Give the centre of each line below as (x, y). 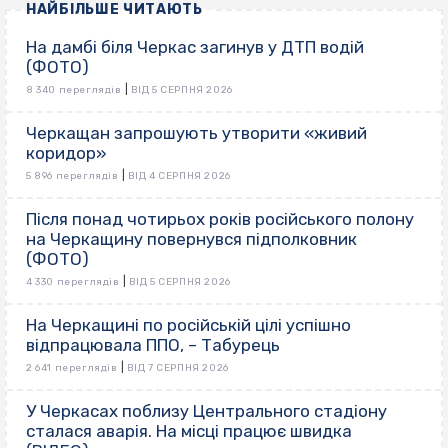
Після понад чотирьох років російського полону (220, 218)
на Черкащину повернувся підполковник (191, 238)
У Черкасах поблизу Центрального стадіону (206, 410)
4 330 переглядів (73, 281)
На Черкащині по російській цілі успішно (188, 324)
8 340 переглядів (74, 89)
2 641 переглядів (72, 367)
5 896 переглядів (72, 175)
